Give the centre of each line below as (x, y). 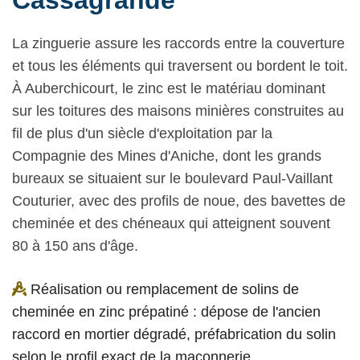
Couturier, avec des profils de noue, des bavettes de (179, 201)
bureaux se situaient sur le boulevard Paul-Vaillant (172, 179)
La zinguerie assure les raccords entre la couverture (178, 44)
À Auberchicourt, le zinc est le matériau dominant (169, 89)
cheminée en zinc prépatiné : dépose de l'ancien (166, 312)
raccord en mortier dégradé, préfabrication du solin (174, 335)
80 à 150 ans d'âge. (75, 246)
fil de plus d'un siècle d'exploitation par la (142, 134)
